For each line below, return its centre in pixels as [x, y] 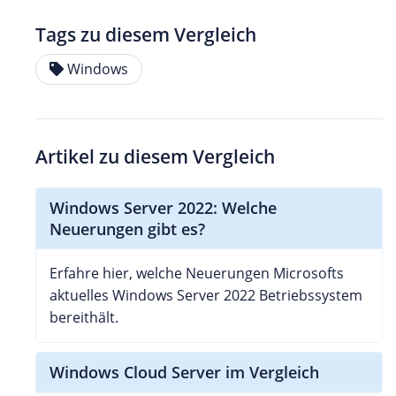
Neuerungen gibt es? [127, 228]
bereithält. [84, 317]
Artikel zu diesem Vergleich [155, 156]
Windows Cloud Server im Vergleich [184, 372]
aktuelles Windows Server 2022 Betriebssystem [206, 295]
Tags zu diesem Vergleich [146, 34]
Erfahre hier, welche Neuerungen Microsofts [197, 273]
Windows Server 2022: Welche [163, 207]
